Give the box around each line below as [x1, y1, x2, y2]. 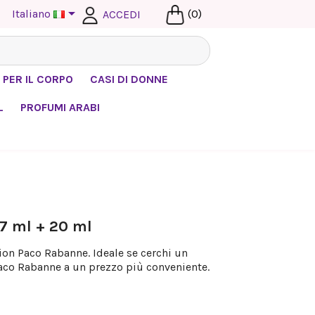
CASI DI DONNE [90, 72, 169, 86]
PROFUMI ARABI [20, 101, 101, 115]
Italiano [11, 6, 51, 20]
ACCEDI [102, 7, 141, 21]
